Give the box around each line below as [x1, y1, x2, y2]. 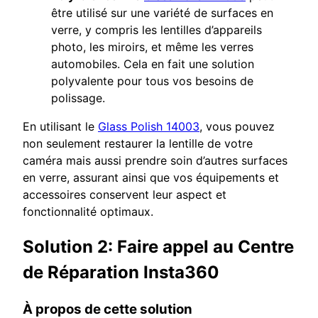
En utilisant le [23, 119, 98, 134]
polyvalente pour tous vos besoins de [51, 74, 253, 89]
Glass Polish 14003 [98, 119, 199, 134]
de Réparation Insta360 [23, 262, 219, 283]
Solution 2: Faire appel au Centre [23, 236, 294, 258]
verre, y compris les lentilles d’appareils [51, 23, 262, 38]
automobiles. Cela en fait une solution [51, 57, 254, 72]
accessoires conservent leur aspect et [23, 187, 226, 202]
